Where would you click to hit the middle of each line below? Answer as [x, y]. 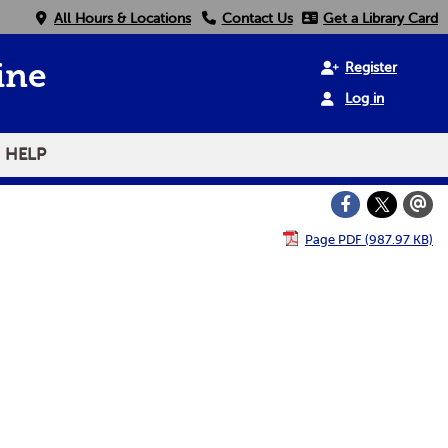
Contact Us [257, 18]
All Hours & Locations [122, 18]
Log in [364, 98]
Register [371, 67]
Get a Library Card [380, 18]
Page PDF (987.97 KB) [369, 239]
